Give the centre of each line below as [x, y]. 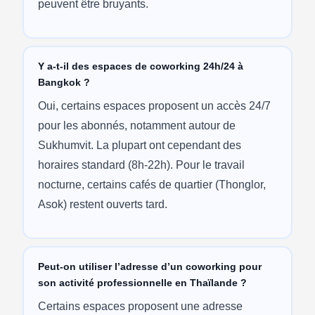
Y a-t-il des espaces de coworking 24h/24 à [140, 66]
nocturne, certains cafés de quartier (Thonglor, [152, 184]
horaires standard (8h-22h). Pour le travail [141, 165]
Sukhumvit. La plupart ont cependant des [139, 145]
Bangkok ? [64, 82]
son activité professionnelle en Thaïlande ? [142, 282]
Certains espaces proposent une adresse [140, 306]
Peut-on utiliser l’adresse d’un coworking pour [149, 266]
